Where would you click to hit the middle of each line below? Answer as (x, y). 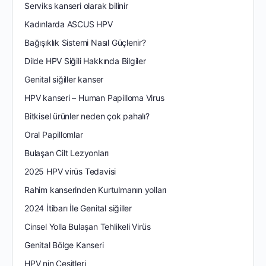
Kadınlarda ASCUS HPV (69, 24)
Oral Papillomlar (54, 135)
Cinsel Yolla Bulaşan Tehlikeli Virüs (88, 227)
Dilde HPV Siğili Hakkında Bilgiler (85, 61)
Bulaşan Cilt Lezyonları (67, 153)
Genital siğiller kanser (64, 80)
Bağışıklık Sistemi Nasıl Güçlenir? (85, 43)
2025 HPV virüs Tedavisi (70, 172)
